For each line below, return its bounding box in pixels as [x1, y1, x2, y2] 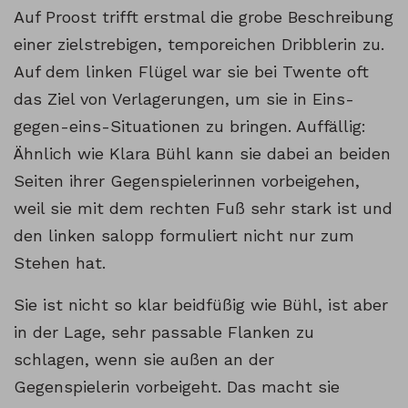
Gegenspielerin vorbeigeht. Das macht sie [14, 376, 340, 396]
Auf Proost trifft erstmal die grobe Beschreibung [14, 6, 393, 26]
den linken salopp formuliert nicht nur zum [14, 225, 354, 245]
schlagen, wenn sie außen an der [14, 349, 274, 369]
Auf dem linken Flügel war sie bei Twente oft [14, 61, 369, 81]
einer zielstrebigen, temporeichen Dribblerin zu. [14, 34, 384, 54]
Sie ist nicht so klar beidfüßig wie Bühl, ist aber [14, 294, 388, 314]
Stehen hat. [14, 252, 106, 272]
